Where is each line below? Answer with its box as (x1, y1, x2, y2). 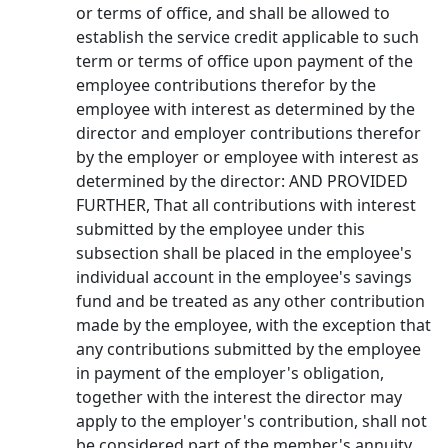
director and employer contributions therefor (76, 122, 421, 144)
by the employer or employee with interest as (76, 146, 419, 168)
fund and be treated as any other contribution (76, 290, 425, 312)
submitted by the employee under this (76, 218, 365, 240)
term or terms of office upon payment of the (76, 50, 413, 72)
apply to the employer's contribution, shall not (76, 410, 427, 432)
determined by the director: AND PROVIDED (76, 170, 408, 192)
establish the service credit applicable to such (76, 26, 419, 48)
